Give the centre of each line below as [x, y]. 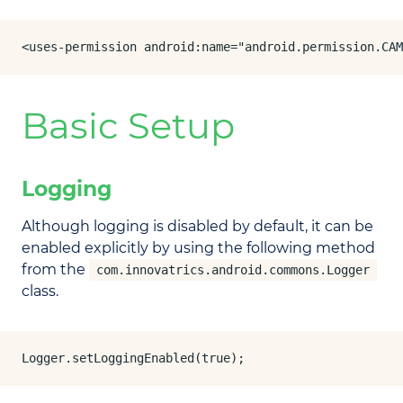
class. [40, 291]
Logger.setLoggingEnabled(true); [133, 358]
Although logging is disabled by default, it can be [197, 226]
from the [55, 269]
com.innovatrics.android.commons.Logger [233, 270]
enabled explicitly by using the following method [198, 248]
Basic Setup [128, 125]
